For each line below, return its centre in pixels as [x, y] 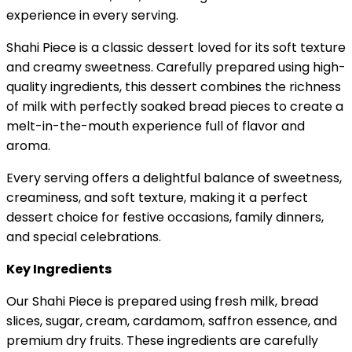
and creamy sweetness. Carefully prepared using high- [176, 68]
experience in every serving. [92, 16]
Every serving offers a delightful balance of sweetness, [174, 178]
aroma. [28, 146]
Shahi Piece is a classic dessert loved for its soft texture [176, 48]
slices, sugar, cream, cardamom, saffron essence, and [172, 321]
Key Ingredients [59, 269]
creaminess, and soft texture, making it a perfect [157, 198]
